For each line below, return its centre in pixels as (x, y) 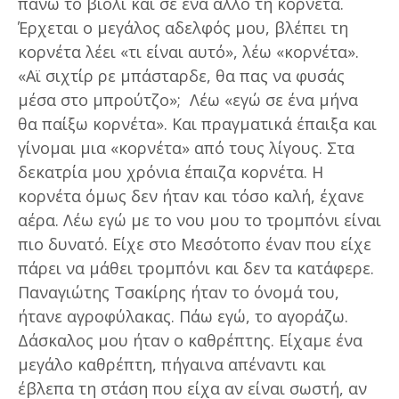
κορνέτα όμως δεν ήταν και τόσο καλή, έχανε (191, 195)
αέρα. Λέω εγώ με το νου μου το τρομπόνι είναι (199, 220)
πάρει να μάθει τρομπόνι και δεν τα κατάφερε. (196, 268)
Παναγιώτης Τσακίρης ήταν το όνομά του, (179, 292)
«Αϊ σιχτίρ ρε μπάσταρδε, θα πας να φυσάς (181, 75)
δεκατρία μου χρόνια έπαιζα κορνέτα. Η (171, 171)
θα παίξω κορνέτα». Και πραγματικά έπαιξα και (197, 123)
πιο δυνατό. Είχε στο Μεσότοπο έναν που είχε (195, 244)
